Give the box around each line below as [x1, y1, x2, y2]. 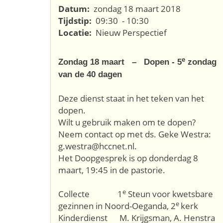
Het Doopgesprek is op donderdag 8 [58, 152, 198, 164]
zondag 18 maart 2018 [92, 3, 181, 14]
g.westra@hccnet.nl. [58, 140, 137, 152]
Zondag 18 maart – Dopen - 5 [58, 57, 182, 67]
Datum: [58, 3, 92, 14]
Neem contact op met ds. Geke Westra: [58, 128, 211, 140]
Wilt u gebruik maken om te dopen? [58, 116, 196, 128]
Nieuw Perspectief [94, 27, 167, 38]
